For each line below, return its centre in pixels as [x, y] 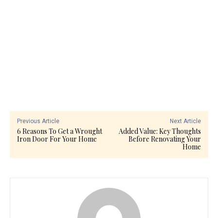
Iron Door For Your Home [57, 139]
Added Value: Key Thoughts [160, 131]
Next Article [185, 121]
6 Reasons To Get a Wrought [60, 131]
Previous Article [38, 121]
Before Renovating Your [164, 139]
